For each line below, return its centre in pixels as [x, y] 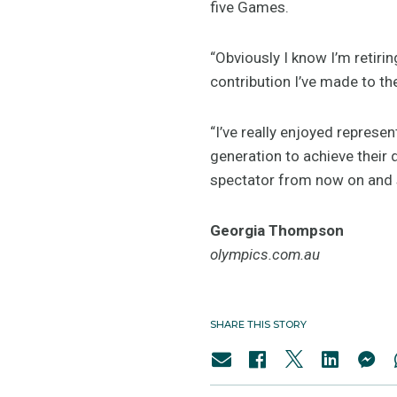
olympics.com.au [265, 254]
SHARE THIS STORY [258, 324]
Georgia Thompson [277, 230]
